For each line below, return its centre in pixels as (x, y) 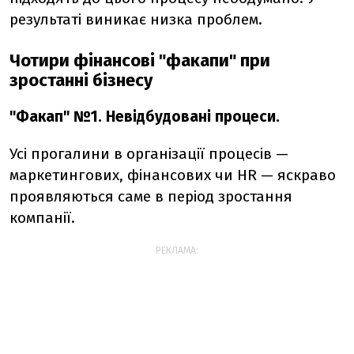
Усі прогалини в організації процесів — (149, 154)
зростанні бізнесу (81, 80)
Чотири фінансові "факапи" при (140, 60)
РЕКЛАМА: (177, 250)
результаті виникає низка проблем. (136, 19)
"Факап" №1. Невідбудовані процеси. (145, 117)
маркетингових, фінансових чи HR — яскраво (173, 175)
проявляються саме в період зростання (151, 196)
